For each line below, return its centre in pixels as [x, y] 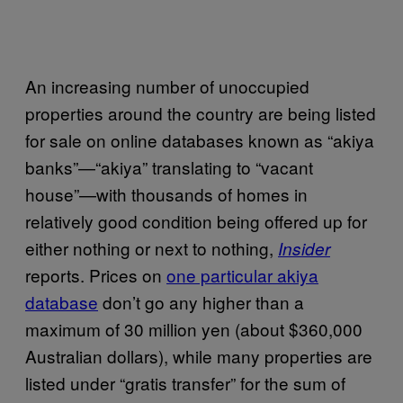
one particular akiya [242, 274]
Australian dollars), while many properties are [199, 355]
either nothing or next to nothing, [152, 247]
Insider [304, 248]
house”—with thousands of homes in [166, 193]
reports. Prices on [96, 274]
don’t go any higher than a [201, 301]
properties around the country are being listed [201, 112]
